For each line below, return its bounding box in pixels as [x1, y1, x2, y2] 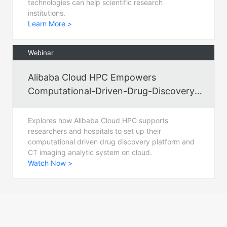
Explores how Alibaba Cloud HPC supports [28, 116, 168, 125]
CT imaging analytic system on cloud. [28, 147, 152, 157]
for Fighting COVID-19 [28, 99, 123, 110]
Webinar [28, 48, 54, 57]
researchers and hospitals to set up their [28, 126, 161, 135]
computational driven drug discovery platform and [28, 137, 195, 146]
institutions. [28, 8, 65, 17]
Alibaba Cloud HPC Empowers [28, 71, 156, 83]
